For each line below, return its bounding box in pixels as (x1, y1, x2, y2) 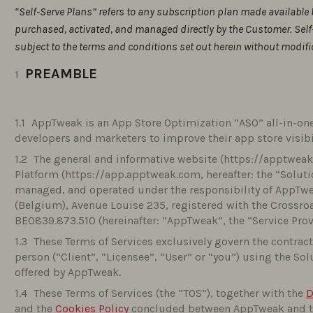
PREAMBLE (25, 66, 98, 82)
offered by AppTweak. (15, 265, 122, 279)
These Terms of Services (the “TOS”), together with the (34, 286, 307, 300)
